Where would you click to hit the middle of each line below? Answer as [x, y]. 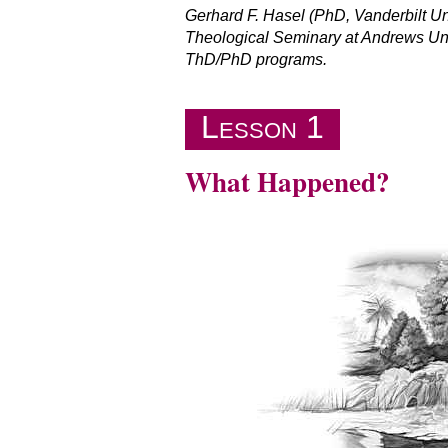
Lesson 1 [262, 126]
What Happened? [287, 182]
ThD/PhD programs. [255, 60]
